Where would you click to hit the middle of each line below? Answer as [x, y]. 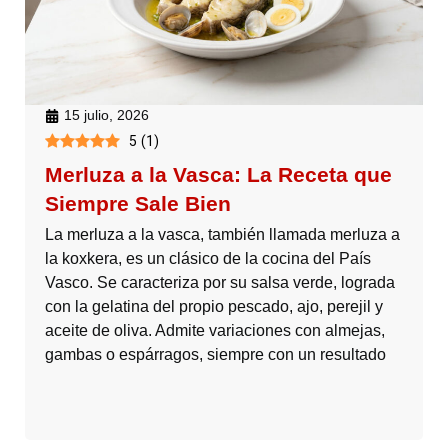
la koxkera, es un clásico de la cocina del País [208, 259]
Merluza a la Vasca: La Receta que [218, 175]
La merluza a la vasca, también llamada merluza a [222, 235]
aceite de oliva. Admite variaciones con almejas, [215, 331]
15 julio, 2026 [106, 115]
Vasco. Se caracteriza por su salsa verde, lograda [220, 283]
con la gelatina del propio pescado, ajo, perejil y [214, 307]
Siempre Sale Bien [138, 204]
